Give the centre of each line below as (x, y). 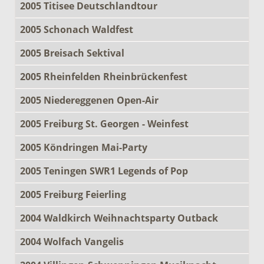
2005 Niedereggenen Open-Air (89, 100)
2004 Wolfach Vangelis (72, 241)
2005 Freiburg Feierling (73, 194)
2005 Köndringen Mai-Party (84, 147)
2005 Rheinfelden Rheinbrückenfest (104, 76)
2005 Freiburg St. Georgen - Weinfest (104, 123)
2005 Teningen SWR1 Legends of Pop (104, 171)
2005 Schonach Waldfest (77, 29)
